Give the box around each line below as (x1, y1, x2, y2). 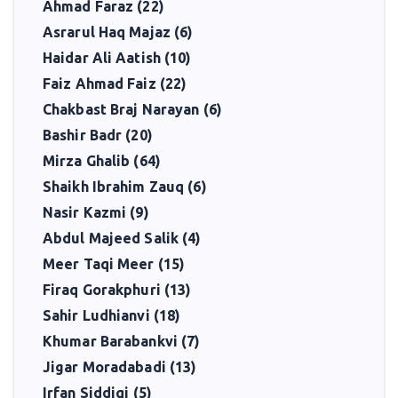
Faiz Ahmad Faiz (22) (43, 76, 187, 92)
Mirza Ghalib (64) (43, 153, 161, 169)
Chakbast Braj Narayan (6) (43, 101, 222, 117)
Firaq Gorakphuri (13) (43, 282, 192, 298)
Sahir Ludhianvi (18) (43, 307, 181, 323)
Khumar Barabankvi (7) (43, 333, 201, 349)
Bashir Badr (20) (43, 127, 153, 143)
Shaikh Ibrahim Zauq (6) (43, 179, 207, 195)
